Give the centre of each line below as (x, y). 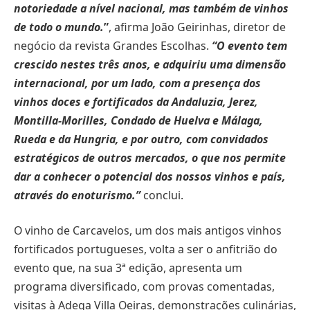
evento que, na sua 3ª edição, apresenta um (128, 268)
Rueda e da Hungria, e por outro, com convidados (141, 139)
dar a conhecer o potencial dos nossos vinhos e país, (150, 176)
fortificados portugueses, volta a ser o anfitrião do (146, 249)
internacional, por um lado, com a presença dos (137, 83)
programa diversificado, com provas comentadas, (144, 287)
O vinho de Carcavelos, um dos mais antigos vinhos (148, 231)
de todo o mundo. (59, 27)
